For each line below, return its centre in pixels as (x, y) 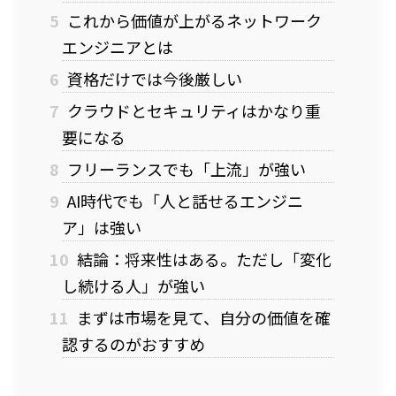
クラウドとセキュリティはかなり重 (192, 110)
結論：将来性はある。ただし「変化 (202, 259)
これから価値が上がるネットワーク (192, 20)
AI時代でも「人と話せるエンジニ (183, 200)
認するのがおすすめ (133, 343)
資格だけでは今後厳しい (152, 78)
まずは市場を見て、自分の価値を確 (202, 317)
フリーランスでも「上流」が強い (184, 168)
